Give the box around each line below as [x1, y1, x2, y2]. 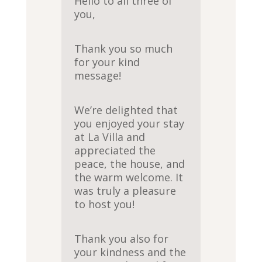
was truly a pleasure [74, 183, 177, 198]
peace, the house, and [74, 156, 185, 171]
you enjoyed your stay [74, 116, 185, 130]
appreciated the [74, 143, 156, 157]
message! [74, 68, 122, 82]
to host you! [74, 196, 135, 211]
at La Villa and [74, 129, 146, 144]
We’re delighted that [74, 102, 178, 117]
